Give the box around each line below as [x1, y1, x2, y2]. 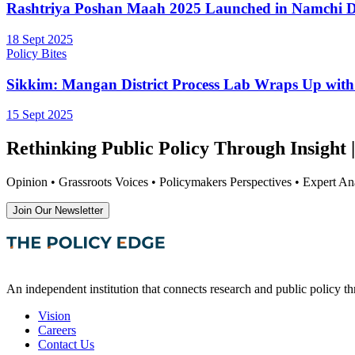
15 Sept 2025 [6, 108, 73, 122]
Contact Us [38, 338, 94, 352]
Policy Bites [6, 47, 67, 60]
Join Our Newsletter [13, 204, 103, 217]
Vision [38, 309, 71, 323]
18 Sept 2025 [6, 32, 73, 46]
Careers [38, 323, 76, 338]
